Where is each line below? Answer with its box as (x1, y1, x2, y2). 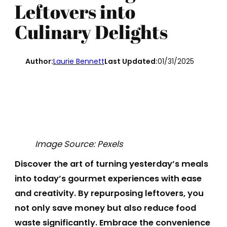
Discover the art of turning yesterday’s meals (14, 158, 208, 170)
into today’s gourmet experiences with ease (14, 173, 202, 185)
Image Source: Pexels (34, 138, 123, 150)
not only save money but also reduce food (14, 202, 196, 214)
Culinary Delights (14, 19, 168, 45)
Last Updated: (104, 56, 158, 67)
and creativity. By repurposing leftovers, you (14, 187, 204, 200)
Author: (25, 56, 53, 67)
